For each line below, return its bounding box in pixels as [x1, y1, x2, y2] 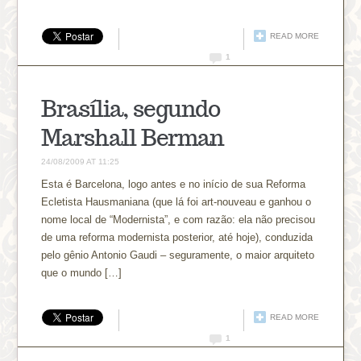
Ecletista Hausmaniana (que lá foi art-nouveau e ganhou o [41, 195, 312, 208]
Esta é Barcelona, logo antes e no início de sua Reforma [41, 177, 306, 190]
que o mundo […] [41, 266, 122, 279]
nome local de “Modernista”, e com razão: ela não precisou [41, 213, 316, 226]
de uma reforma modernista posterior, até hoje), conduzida [41, 230, 313, 243]
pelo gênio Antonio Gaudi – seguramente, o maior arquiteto [41, 248, 315, 261]
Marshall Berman [41, 122, 225, 152]
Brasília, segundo [41, 93, 220, 123]
